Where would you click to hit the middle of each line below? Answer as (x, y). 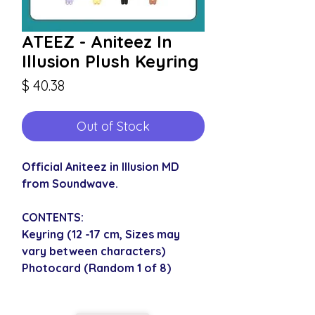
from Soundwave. (70, 183)
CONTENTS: (53, 217)
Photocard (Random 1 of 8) (96, 268)
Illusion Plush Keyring (110, 61)
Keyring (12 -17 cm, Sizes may (101, 234)
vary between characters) (94, 251)
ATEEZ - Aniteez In (97, 41)
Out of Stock (113, 126)
